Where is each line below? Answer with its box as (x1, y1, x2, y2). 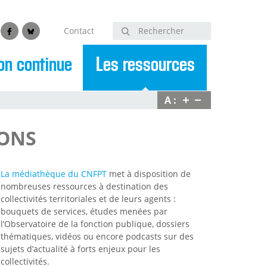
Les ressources (95, 52, 195, 77)
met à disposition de (107, 168, 191, 179)
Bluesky (25, 25, 56, 37)
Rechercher (138, 25, 184, 36)
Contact (64, 24, 94, 36)
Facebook (4, 25, 42, 37)
